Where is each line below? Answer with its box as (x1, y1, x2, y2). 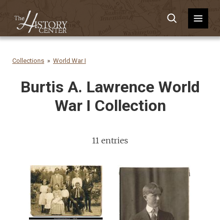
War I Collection (54, 96, 166, 115)
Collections (12, 57, 44, 64)
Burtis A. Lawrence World (20, 78, 200, 96)
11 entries (92, 136, 128, 145)
